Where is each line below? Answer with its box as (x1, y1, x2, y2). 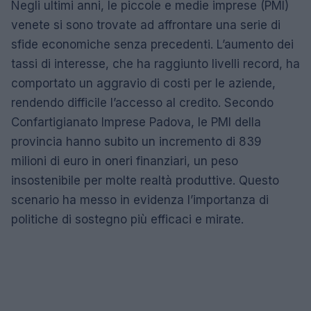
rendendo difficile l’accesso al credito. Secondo (11, 96, 274, 110)
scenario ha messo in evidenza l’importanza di (11, 193, 269, 207)
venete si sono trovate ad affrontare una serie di (11, 18, 280, 32)
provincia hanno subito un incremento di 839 (11, 135, 262, 149)
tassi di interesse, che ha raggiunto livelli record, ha (11, 57, 300, 71)
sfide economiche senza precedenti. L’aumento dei (11, 37, 294, 51)
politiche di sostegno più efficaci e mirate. (11, 212, 244, 226)
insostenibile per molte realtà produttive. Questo (11, 174, 279, 187)
